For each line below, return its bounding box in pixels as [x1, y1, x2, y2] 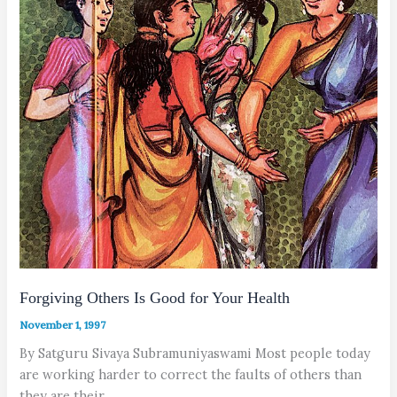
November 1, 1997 [19, 318, 106, 332]
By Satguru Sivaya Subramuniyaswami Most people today [19, 344, 371, 362]
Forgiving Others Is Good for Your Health [19, 289, 291, 307]
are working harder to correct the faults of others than [19, 365, 362, 383]
